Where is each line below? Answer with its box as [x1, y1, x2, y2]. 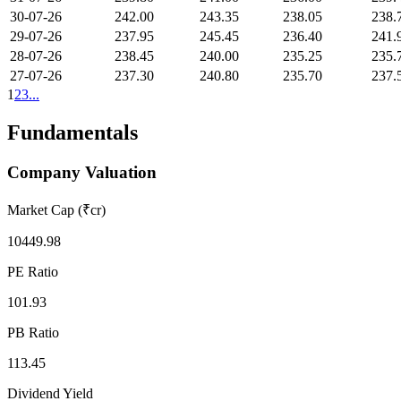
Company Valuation [7, 163, 157, 182]
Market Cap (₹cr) [7, 201, 106, 218]
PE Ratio [7, 263, 58, 279]
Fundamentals [7, 121, 138, 145]
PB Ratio [7, 324, 59, 340]
